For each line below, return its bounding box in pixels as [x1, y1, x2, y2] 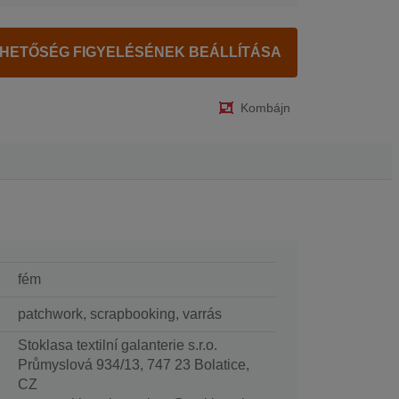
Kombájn [240, 100, 290, 115]
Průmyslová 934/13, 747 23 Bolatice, [17, 356, 249, 372]
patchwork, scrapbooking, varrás [17, 305, 222, 322]
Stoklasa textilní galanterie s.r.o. [17, 337, 217, 353]
